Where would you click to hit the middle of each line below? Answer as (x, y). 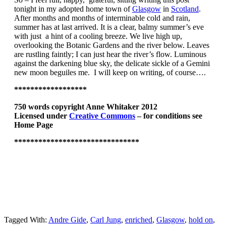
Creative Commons (102, 116)
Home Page (34, 125)
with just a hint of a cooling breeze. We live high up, (98, 36)
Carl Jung (106, 219)
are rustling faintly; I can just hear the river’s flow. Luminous (110, 54)
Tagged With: (26, 219)
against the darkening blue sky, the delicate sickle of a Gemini (112, 63)
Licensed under (42, 116)
